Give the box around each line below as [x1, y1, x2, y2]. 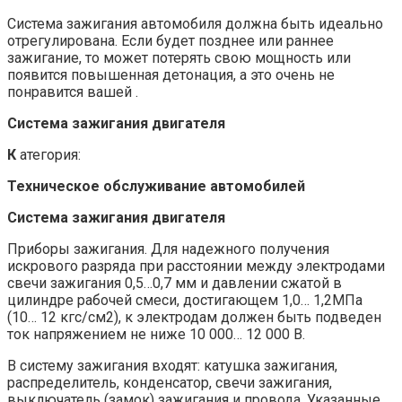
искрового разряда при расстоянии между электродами [7, 258, 385, 275]
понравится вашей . [7, 83, 138, 101]
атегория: [16, 146, 81, 164]
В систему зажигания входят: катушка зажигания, [7, 357, 337, 375]
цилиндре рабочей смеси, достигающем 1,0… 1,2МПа [7, 292, 363, 310]
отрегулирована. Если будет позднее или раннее [7, 32, 334, 50]
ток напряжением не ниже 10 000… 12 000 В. [7, 326, 305, 344]
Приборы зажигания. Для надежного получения [7, 240, 329, 258]
